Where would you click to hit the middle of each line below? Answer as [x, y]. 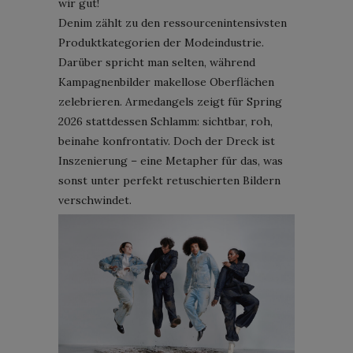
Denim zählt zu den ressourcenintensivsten [173, 22]
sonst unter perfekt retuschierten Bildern [169, 180]
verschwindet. [95, 200]
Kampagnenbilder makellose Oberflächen [166, 82]
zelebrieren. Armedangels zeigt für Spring [170, 101]
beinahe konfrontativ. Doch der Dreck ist [167, 141]
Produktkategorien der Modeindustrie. [161, 42]
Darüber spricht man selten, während [157, 62]
